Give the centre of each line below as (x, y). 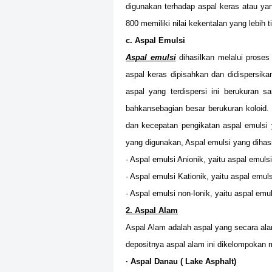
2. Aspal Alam (152, 210)
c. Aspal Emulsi (155, 40)
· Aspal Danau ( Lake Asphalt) (181, 261)
